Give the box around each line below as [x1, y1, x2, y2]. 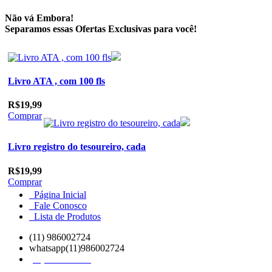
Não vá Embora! [5, 13, 73, 24]
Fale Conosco [29, 200, 87, 211]
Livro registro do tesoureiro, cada [8, 141, 146, 152]
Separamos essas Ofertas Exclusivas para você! [5, 24, 197, 35]
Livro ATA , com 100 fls [8, 75, 105, 86]
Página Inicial [29, 189, 86, 200]
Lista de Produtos [29, 211, 101, 222]
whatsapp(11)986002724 [29, 242, 124, 253]
